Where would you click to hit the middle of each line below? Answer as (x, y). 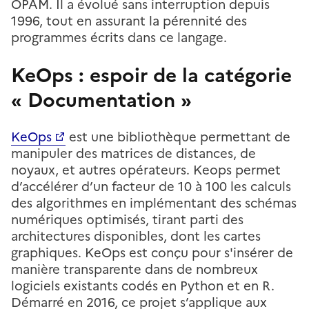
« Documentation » (101, 100)
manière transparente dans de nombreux (134, 269)
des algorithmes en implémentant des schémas (154, 203)
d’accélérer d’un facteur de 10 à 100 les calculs (151, 186)
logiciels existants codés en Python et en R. (143, 286)
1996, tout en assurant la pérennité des (129, 21)
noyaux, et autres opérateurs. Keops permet (146, 170)
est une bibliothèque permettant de (178, 137)
